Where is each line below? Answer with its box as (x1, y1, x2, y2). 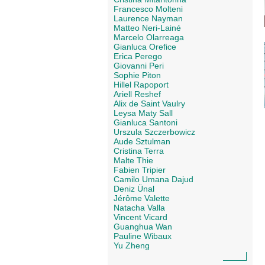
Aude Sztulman (114, 137, 170, 147)
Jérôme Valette (114, 193, 170, 203)
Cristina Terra (114, 146, 164, 156)
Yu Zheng (114, 241, 150, 251)
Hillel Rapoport (114, 80, 169, 90)
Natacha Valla (114, 203, 165, 213)
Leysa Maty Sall (114, 108, 173, 118)
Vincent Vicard (114, 212, 167, 222)
